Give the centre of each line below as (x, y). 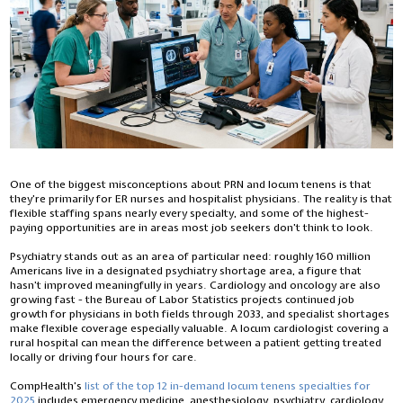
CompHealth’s (48, 385)
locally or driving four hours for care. (104, 357)
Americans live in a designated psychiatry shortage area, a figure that (186, 270)
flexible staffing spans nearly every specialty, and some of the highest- (190, 213)
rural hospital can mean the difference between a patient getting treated (196, 342)
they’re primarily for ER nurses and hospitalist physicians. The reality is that (201, 198)
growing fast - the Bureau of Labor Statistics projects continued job (183, 299)
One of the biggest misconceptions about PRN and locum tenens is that (191, 184)
